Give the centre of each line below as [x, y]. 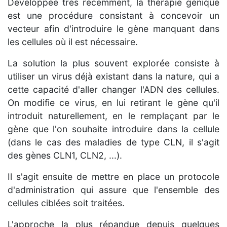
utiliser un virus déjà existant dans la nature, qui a [113, 76]
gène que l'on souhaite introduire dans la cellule [113, 129]
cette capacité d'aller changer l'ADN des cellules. [113, 89]
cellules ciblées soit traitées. [66, 203]
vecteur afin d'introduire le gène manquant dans [113, 28]
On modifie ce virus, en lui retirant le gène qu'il [113, 102]
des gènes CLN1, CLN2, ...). [65, 155]
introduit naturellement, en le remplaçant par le [113, 116]
